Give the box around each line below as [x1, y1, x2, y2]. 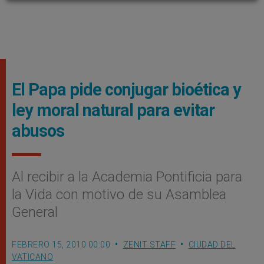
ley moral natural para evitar [12, 100, 214, 120]
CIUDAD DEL [188, 240, 236, 249]
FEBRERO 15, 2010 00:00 [12, 240, 110, 249]
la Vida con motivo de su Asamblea [12, 186, 226, 203]
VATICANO [12, 252, 53, 262]
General [12, 204, 58, 220]
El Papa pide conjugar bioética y [12, 80, 241, 100]
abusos [12, 121, 64, 141]
